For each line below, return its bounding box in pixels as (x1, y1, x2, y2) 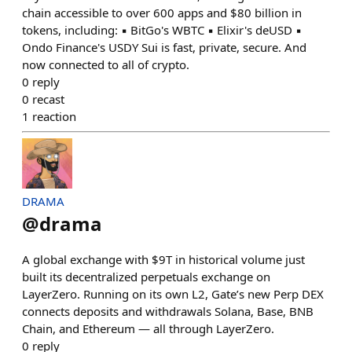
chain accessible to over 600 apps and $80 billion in (22, 5, 302, 20)
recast (32, 91, 64, 107)
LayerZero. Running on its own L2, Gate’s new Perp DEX (22, 286, 324, 302)
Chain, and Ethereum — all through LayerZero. (22, 321, 274, 336)
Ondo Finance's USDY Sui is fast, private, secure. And (22, 39, 306, 55)
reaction (32, 108, 76, 124)
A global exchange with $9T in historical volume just (22, 251, 305, 267)
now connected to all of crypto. (22, 57, 189, 72)
